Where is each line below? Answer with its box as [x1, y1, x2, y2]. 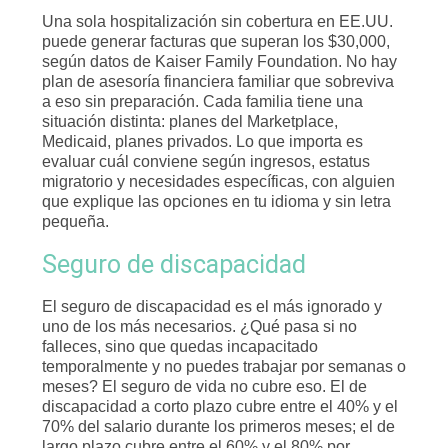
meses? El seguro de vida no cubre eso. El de [42, 378, 367, 395]
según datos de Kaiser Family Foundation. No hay [42, 53, 397, 70]
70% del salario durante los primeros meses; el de [42, 418, 395, 435]
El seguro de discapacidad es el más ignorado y [42, 298, 382, 315]
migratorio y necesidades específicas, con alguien [42, 173, 395, 190]
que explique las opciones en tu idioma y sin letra [42, 193, 391, 210]
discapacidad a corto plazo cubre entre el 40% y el [42, 398, 398, 415]
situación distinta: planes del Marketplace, [42, 113, 338, 130]
